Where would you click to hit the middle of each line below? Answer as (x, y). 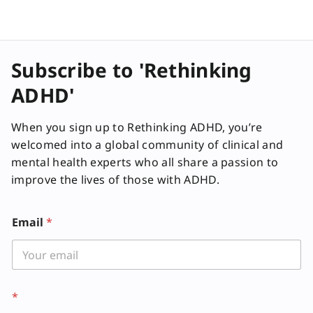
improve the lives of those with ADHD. (115, 180)
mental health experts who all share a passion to (145, 162)
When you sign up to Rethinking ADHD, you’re (137, 128)
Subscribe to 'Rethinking (132, 70)
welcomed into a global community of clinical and (147, 145)
